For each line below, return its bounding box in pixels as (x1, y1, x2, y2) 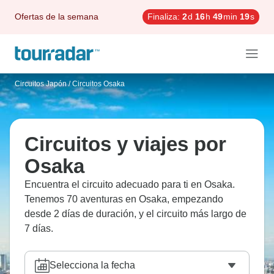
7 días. (24, 223, 53, 234)
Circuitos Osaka (72, 80, 125, 88)
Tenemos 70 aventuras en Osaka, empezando (24, 194, 223, 204)
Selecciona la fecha (50, 260, 135, 270)
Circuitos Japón (15, 80, 67, 88)
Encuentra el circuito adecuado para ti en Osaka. (24, 179, 235, 190)
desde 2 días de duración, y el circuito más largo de (24, 209, 246, 219)
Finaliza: (147, 12, 180, 21)
